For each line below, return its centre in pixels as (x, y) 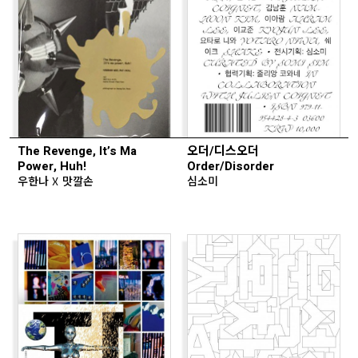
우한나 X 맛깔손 (56, 181)
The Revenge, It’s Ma (77, 151)
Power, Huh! (52, 166)
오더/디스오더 (223, 151)
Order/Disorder (231, 166)
